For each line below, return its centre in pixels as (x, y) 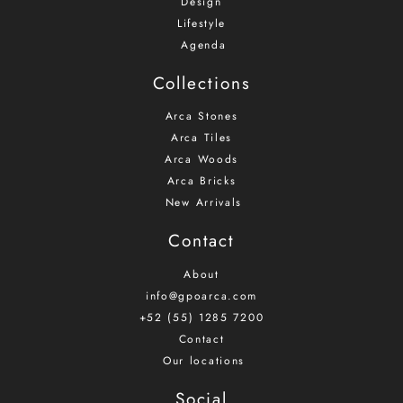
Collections (201, 83)
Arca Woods (201, 160)
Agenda (204, 45)
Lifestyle (201, 23)
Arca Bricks (201, 181)
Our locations (204, 360)
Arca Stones (201, 116)
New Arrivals (204, 203)
